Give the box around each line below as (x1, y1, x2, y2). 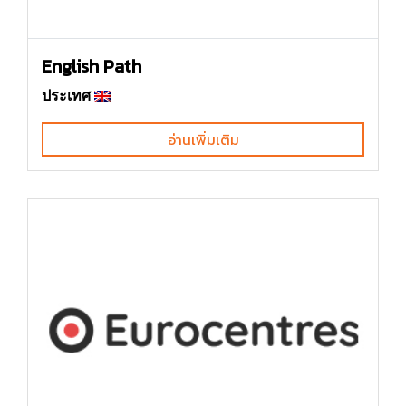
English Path (42, 52, 141, 80)
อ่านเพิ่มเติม (167, 128, 239, 150)
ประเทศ (42, 87, 91, 103)
